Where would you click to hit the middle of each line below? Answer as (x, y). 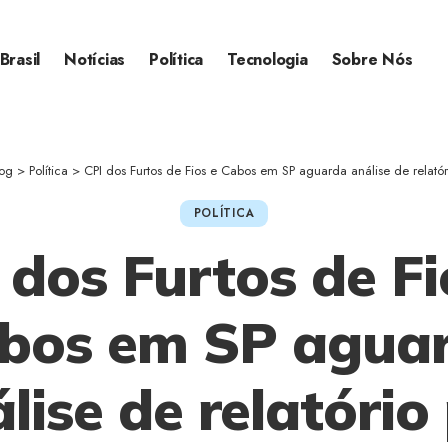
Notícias (95, 60)
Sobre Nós (372, 60)
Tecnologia (267, 60)
